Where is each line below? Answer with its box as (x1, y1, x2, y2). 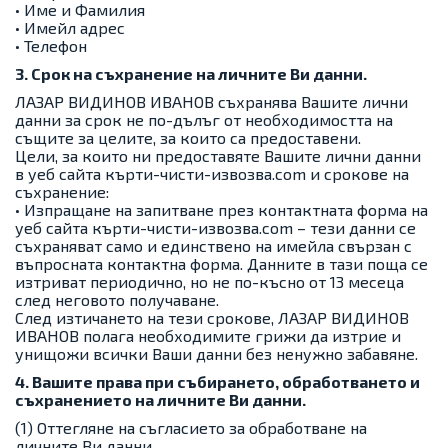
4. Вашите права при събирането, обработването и (15, 372, 420, 391)
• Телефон (15, 36, 87, 55)
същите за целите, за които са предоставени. (15, 128, 361, 147)
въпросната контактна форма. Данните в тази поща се (15, 254, 428, 273)
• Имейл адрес (15, 18, 125, 37)
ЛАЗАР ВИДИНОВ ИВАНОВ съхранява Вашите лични (15, 92, 408, 111)
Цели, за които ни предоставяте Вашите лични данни (15, 146, 421, 165)
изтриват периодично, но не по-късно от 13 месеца (15, 272, 404, 291)
